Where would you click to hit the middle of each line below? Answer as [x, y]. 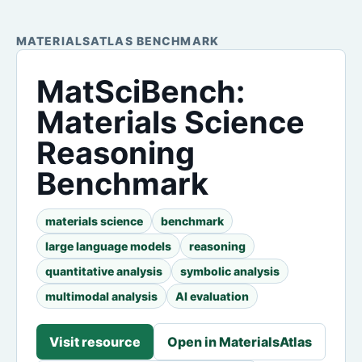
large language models [108, 246]
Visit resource [95, 342]
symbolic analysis [230, 271]
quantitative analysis [104, 271]
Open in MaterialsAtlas [240, 342]
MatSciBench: [141, 91]
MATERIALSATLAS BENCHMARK [118, 41]
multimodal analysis [101, 296]
